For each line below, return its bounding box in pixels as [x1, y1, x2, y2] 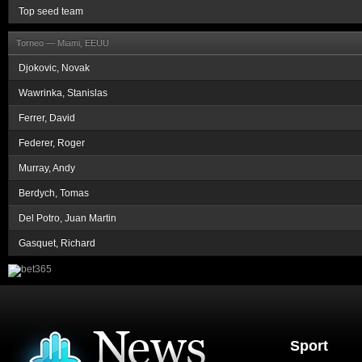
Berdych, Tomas [19, 187, 89, 199]
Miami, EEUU [57, 38, 109, 48]
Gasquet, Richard [19, 238, 95, 249]
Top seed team [19, 6, 83, 17]
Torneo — [16, 38, 57, 48]
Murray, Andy [19, 162, 75, 174]
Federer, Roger [19, 137, 85, 149]
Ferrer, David [19, 112, 75, 124]
